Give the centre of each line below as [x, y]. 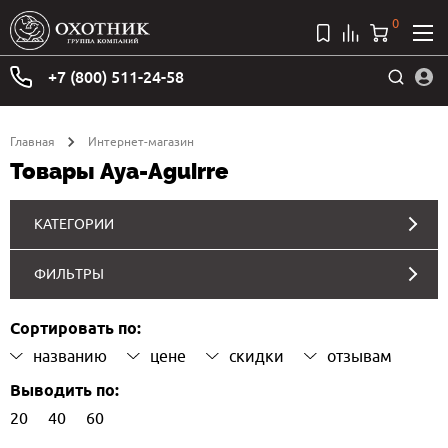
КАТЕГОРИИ [74, 223]
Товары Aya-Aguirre [119, 170]
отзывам [359, 355]
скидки [256, 355]
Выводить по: [64, 391]
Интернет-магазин [141, 141]
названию [70, 355]
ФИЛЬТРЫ [69, 273]
